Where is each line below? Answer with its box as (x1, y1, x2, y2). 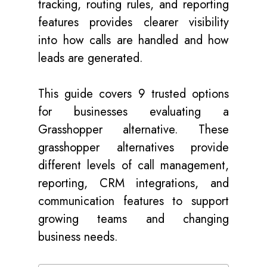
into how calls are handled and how (38, 32, 229, 49)
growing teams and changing (38, 210, 229, 228)
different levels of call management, (38, 157, 229, 174)
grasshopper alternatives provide (38, 139, 229, 156)
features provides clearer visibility (38, 14, 229, 31)
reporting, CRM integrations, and (38, 175, 229, 192)
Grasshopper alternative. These (38, 121, 229, 138)
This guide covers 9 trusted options (38, 85, 229, 103)
